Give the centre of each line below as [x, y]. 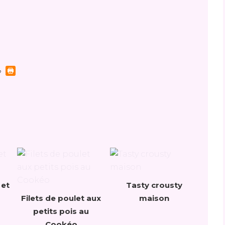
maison [154, 198]
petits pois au [61, 211]
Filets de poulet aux [61, 198]
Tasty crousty [154, 185]
